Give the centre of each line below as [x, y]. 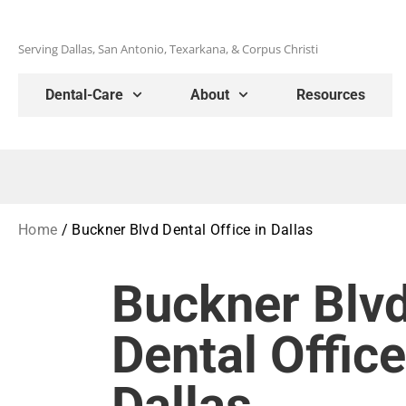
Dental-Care [84, 94]
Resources [331, 94]
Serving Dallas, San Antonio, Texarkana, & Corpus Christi [168, 48]
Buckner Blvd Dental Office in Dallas [193, 230]
